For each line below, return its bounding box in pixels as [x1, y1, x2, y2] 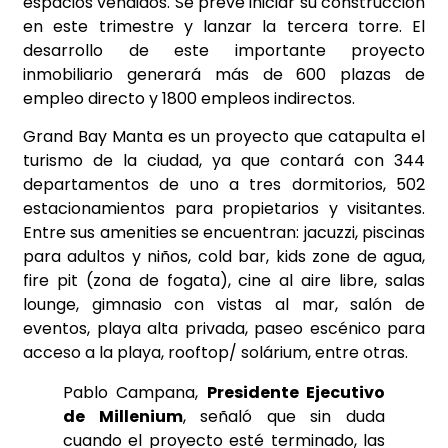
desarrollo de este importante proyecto [23, 38, 425, 62]
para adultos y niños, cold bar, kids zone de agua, [23, 245, 425, 269]
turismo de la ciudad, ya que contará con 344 [23, 149, 425, 173]
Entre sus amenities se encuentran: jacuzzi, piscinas [23, 221, 425, 245]
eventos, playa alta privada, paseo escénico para [23, 317, 425, 341]
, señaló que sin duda [182, 405, 386, 429]
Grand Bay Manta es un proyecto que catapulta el [23, 125, 425, 149]
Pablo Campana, [63, 381, 207, 405]
